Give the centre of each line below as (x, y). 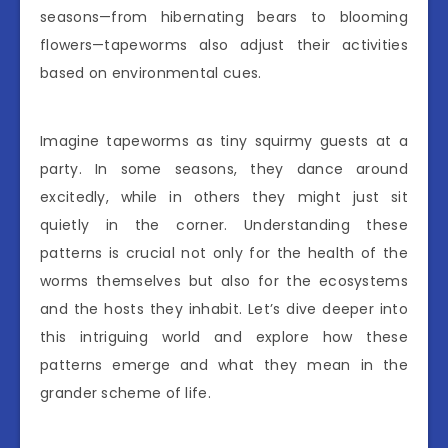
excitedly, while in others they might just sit (224, 196)
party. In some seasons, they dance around (224, 168)
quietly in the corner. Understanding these (224, 224)
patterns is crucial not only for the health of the (224, 252)
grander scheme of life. (125, 392)
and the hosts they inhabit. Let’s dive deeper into (224, 308)
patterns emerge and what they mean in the (224, 364)
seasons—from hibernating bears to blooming (224, 16)
